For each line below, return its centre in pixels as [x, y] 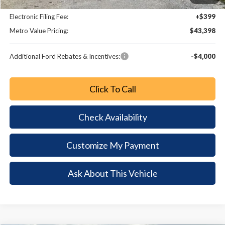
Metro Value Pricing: [39, 31]
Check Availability [113, 117]
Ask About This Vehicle [113, 173]
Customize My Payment [113, 145]
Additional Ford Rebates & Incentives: [65, 57]
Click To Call [113, 89]
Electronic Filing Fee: [39, 17]
